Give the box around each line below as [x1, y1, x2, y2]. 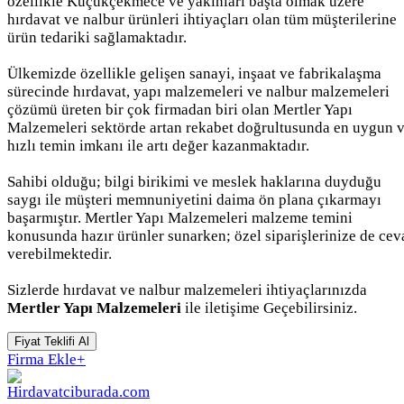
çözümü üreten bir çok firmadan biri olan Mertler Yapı [7, 100, 353, 118]
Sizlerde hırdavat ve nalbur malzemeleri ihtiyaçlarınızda [7, 280, 367, 298]
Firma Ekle [7, 350, 77, 368]
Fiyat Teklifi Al [14, 334, 89, 348]
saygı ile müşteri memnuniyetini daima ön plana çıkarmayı [7, 190, 381, 208]
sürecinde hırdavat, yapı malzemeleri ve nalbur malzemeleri [7, 82, 390, 100]
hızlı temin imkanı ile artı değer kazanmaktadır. [7, 136, 309, 154]
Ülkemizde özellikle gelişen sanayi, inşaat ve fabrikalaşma [7, 64, 381, 82]
